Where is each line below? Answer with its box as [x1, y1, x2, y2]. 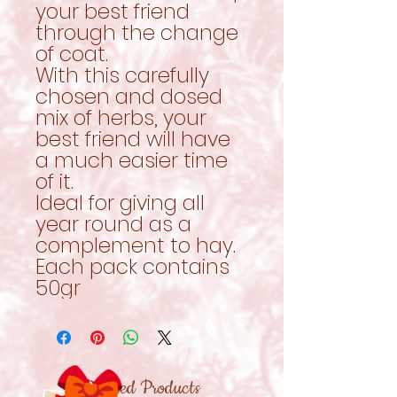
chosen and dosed [35, 82, 222, 111]
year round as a [35, 209, 191, 238]
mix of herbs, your [35, 103, 206, 132]
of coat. [35, 39, 108, 68]
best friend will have [35, 124, 230, 153]
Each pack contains [35, 252, 230, 281]
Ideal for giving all [35, 188, 205, 217]
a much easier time [35, 145, 228, 175]
